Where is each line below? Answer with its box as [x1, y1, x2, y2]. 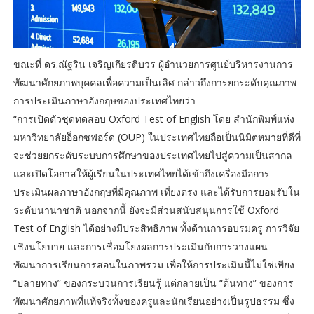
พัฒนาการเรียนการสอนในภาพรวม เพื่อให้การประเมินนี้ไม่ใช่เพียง [13, 258, 294, 272]
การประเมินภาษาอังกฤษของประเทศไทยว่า [13, 94, 198, 108]
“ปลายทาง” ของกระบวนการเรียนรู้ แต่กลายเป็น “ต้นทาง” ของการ [13, 276, 294, 290]
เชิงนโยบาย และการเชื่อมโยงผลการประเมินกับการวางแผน [13, 240, 268, 254]
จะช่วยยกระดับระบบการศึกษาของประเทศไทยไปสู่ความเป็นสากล [13, 149, 292, 163]
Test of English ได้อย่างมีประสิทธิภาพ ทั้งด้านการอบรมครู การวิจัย [13, 221, 299, 235]
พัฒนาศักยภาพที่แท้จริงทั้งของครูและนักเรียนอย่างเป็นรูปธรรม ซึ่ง [13, 294, 294, 308]
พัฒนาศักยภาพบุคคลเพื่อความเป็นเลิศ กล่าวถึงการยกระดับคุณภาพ [13, 76, 296, 90]
